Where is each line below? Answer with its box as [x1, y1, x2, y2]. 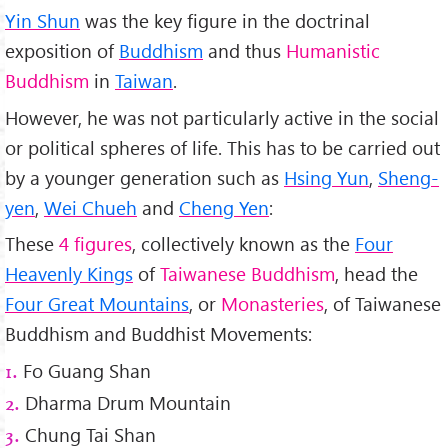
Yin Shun [5, 7, 80, 33]
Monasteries [221, 291, 324, 317]
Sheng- [378, 164, 439, 190]
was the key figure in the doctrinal [80, 7, 370, 33]
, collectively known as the [132, 231, 355, 257]
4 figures [59, 231, 132, 257]
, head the [335, 261, 418, 287]
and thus [203, 37, 286, 63]
